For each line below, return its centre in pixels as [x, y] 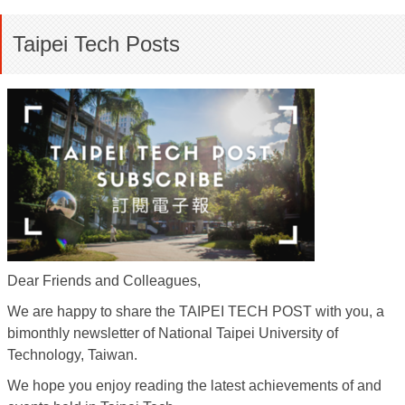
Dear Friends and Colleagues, [104, 281]
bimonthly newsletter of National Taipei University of [173, 333]
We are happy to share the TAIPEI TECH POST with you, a [196, 311]
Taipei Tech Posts [96, 44]
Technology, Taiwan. [72, 355]
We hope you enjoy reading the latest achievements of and [194, 386]
